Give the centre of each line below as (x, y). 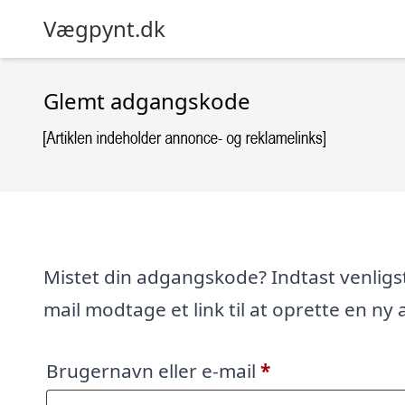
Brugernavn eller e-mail (153, 371)
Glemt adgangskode (147, 101)
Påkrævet (312, 370)
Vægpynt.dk (104, 28)
